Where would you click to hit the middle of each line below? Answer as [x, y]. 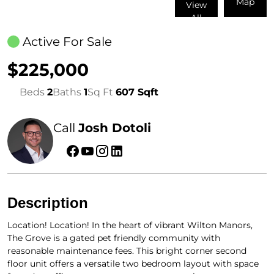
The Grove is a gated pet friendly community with [114, 238]
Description [48, 202]
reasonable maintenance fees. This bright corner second [127, 250]
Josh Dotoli [115, 128]
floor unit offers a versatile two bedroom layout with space [133, 263]
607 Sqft [137, 92]
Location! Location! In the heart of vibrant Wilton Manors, [130, 225]
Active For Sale [67, 41]
